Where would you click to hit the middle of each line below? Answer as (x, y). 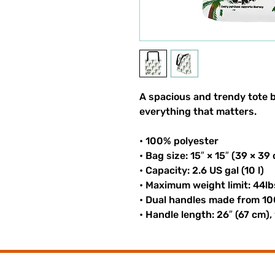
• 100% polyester (179, 141)
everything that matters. (198, 111)
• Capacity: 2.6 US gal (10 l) (202, 170)
